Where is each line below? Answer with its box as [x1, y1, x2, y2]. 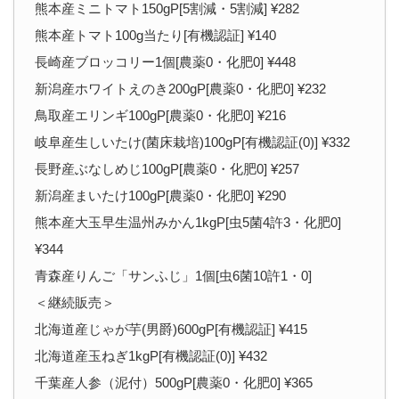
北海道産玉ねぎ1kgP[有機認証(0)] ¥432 [34, 347, 267, 363]
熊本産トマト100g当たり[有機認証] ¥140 [34, 27, 276, 43]
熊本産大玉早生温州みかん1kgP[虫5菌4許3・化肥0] [34, 214, 341, 230]
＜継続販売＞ [34, 294, 115, 310]
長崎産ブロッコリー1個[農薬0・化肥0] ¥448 [34, 53, 296, 69]
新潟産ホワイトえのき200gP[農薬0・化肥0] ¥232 [34, 80, 326, 96]
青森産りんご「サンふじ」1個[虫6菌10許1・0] [34, 267, 312, 283]
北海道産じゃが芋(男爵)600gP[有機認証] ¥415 [34, 321, 307, 337]
